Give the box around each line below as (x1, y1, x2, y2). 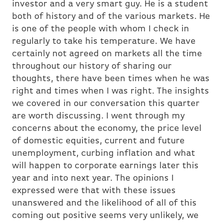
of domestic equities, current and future (12, 136, 185, 146)
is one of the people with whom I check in (12, 24, 189, 34)
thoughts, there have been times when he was (12, 74, 210, 84)
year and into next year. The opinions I (12, 174, 174, 184)
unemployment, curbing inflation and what (12, 149, 195, 159)
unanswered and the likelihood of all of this (12, 199, 197, 209)
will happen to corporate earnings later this (12, 161, 199, 171)
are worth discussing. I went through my (12, 111, 185, 121)
